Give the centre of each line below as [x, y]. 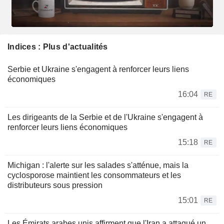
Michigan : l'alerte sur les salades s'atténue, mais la [98, 165]
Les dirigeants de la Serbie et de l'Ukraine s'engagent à [105, 117]
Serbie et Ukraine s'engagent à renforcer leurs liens [98, 69]
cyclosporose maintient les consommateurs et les [94, 175]
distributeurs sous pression [55, 185]
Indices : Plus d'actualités [58, 46]
